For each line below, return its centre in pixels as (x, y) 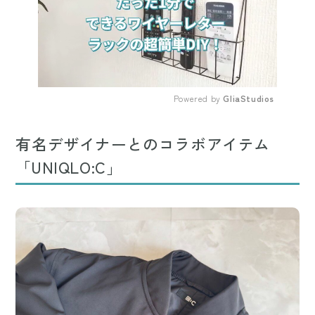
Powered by (198, 98)
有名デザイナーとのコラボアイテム (143, 144)
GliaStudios (249, 98)
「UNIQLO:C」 (69, 167)
